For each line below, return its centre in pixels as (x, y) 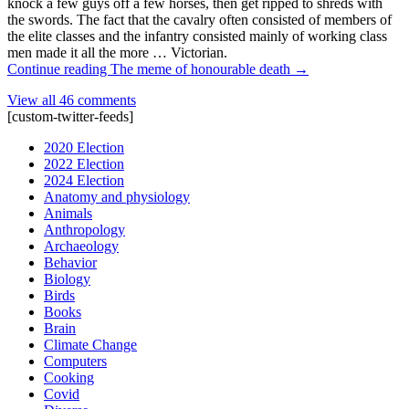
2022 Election (84, 163)
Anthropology (84, 229)
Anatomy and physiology (117, 196)
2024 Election (84, 180)
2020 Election (84, 147)
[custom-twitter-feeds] (70, 116)
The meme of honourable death (200, 68)
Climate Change (90, 344)
